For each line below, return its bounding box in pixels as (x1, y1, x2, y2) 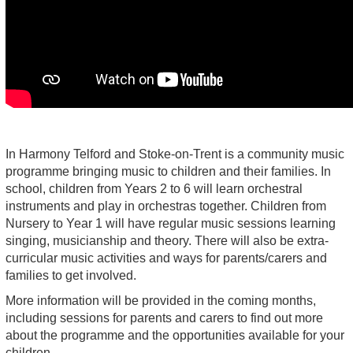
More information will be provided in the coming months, (6, 294, 316, 307)
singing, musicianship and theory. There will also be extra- (6, 234, 329, 247)
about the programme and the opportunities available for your (6, 329, 344, 342)
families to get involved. (6, 269, 136, 282)
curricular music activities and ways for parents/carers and (6, 251, 327, 265)
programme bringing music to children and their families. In (6, 165, 331, 178)
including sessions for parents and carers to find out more (6, 311, 323, 325)
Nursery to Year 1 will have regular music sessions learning (6, 217, 336, 230)
